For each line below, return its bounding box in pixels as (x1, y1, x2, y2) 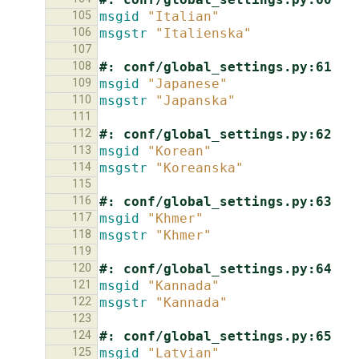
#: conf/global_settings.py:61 (99, 58, 332, 75)
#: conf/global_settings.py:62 (99, 126, 332, 142)
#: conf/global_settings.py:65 (99, 328, 332, 344)
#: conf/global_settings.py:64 (99, 260, 332, 276)
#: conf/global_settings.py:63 (99, 193, 332, 209)
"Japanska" (155, 92, 236, 108)
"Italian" (147, 8, 220, 24)
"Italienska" (155, 25, 252, 41)
